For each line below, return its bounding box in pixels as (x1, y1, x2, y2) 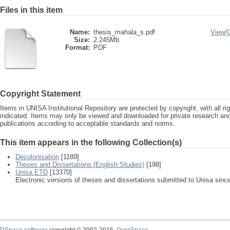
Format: (65, 44, 90, 51)
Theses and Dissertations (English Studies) (15, 161, 144, 168)
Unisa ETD (15, 168, 48, 176)
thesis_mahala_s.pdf (93, 28, 155, 36)
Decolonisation (15, 153, 59, 161)
